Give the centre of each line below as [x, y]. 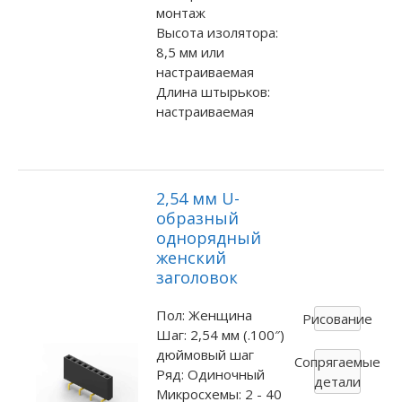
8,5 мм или [190, 52]
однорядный [208, 237]
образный [197, 218]
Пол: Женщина [204, 315]
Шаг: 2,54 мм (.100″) [220, 334]
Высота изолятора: [217, 32]
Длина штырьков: [213, 91]
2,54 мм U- [197, 198]
